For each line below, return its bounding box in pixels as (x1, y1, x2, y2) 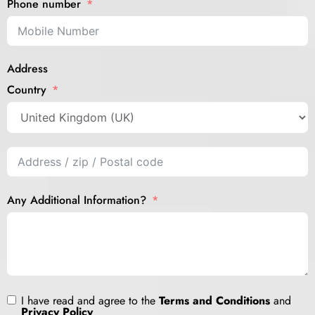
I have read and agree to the (21, 292, 159, 309)
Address (7, 60, 48, 77)
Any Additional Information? (7, 191, 146, 208)
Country (7, 82, 46, 98)
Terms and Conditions (159, 292, 270, 309)
